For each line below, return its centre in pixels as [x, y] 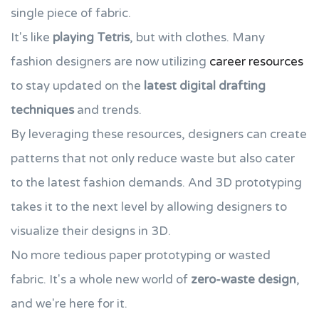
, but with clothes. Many [197, 37]
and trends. [108, 110]
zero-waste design [244, 279]
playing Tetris [91, 37]
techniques [42, 110]
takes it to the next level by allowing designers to [149, 207]
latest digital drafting [205, 86]
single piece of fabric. [71, 13]
